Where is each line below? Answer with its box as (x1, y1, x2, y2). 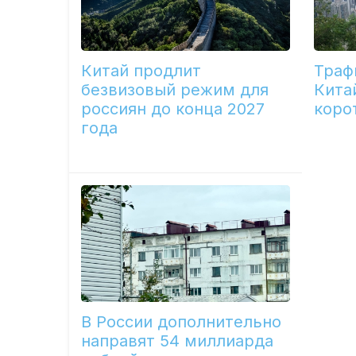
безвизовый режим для (81, 80, 269, 100)
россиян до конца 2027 (81, 99, 265, 119)
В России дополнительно (81, 312, 282, 332)
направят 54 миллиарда (81, 331, 274, 351)
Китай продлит (81, 61, 202, 81)
